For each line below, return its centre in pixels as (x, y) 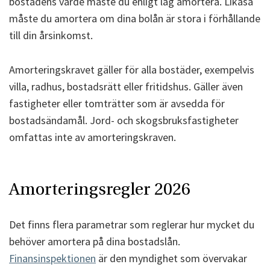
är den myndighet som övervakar (171, 259)
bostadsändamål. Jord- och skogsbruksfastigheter (124, 120)
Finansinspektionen (52, 259)
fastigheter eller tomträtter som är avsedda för (117, 103)
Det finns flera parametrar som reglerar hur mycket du (132, 225)
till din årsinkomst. (51, 35)
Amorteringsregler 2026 (100, 189)
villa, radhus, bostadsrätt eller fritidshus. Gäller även (126, 86)
